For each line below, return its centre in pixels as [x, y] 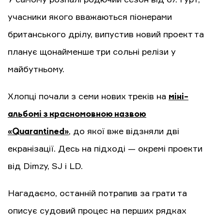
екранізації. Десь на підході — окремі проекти [105, 149]
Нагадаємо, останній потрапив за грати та [97, 194]
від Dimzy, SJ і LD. [45, 166]
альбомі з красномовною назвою [77, 114]
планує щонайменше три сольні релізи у [92, 52]
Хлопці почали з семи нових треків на [88, 97]
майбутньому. [36, 70]
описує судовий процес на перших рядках [97, 211]
